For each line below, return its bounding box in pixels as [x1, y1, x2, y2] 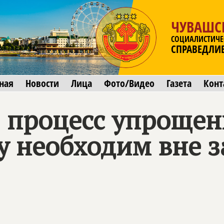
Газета [166, 76, 191, 90]
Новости [25, 76, 59, 90]
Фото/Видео [104, 76, 154, 90]
